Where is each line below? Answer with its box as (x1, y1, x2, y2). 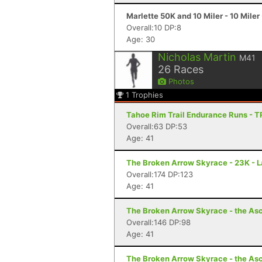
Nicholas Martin (158, 51, 236, 63)
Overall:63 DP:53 (126, 122, 187, 131)
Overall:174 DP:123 (126, 170, 193, 179)
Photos (166, 77, 194, 86)
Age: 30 (126, 35, 155, 44)
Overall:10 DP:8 (126, 23, 181, 32)
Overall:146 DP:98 (126, 218, 191, 227)
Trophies (132, 90, 163, 99)
